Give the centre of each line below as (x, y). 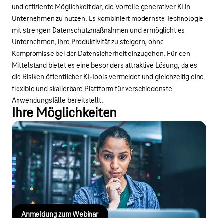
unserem (26, 173)
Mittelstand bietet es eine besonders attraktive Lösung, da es (104, 66)
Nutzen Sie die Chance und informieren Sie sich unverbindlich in (108, 162)
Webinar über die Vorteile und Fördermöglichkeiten (118, 173)
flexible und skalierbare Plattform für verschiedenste (92, 89)
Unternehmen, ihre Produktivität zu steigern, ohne (88, 43)
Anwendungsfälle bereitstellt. (57, 101)
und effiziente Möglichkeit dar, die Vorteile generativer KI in (101, 8)
